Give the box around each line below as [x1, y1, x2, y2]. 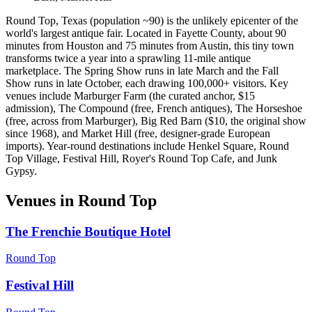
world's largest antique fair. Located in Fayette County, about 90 [6, 26, 286, 39]
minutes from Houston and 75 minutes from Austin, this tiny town [6, 39, 294, 52]
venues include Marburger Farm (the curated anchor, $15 [6, 89, 255, 102]
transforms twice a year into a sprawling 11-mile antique [6, 52, 251, 64]
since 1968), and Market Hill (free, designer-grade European [6, 127, 270, 139]
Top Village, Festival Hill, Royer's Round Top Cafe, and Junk [6, 152, 277, 164]
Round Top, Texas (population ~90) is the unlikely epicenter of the [6, 14, 298, 26]
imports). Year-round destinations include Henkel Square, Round [6, 139, 289, 152]
